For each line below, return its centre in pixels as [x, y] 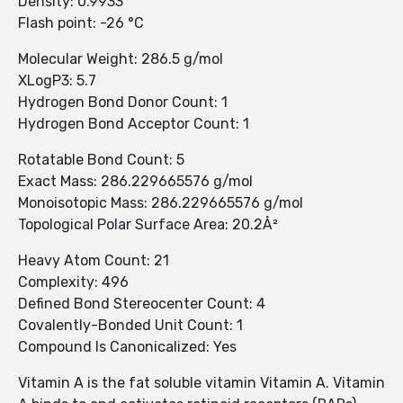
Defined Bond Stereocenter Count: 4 [142, 304]
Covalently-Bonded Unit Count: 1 [130, 326]
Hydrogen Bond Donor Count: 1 [123, 103]
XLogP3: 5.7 [57, 81]
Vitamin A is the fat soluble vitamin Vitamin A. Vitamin [201, 383]
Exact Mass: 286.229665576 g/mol [135, 182]
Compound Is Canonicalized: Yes [127, 347]
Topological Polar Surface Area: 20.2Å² [148, 225]
